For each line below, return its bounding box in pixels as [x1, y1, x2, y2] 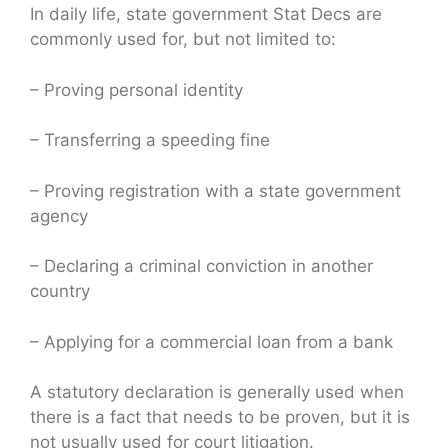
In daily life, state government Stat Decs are [30, 4, 382, 25]
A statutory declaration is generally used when [30, 382, 404, 403]
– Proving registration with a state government [30, 180, 401, 201]
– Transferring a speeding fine [30, 130, 270, 151]
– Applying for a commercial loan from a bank [30, 331, 393, 352]
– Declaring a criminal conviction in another [30, 256, 373, 277]
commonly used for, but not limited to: [30, 29, 336, 50]
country [30, 281, 90, 302]
